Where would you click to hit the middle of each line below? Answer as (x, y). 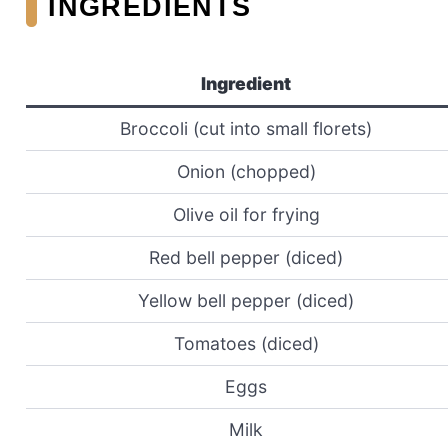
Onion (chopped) (246, 171)
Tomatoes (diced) (246, 343)
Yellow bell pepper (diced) (246, 300)
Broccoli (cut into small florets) (246, 128)
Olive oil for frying (246, 214)
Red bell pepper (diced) (246, 257)
